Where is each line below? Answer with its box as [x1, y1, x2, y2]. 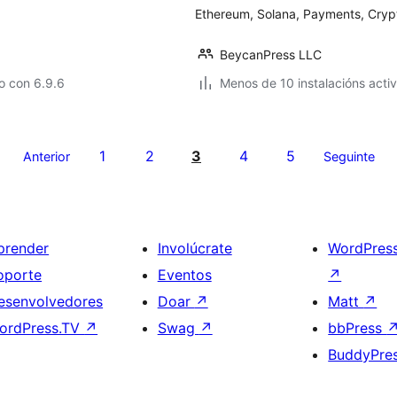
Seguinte [323, 149, 375, 164]
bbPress [328, 319, 387, 337]
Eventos [157, 266, 212, 284]
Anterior [22, 149, 70, 164]
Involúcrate [157, 239, 232, 257]
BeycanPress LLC [220, 47, 322, 62]
